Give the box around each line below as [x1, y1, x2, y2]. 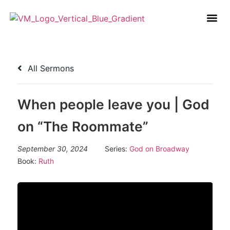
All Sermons [25, 63, 74, 73]
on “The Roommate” [17, 118, 148, 135]
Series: [104, 144, 129, 153]
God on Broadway [129, 144, 189, 153]
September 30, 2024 [17, 144, 88, 153]
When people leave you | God [17, 95, 209, 112]
